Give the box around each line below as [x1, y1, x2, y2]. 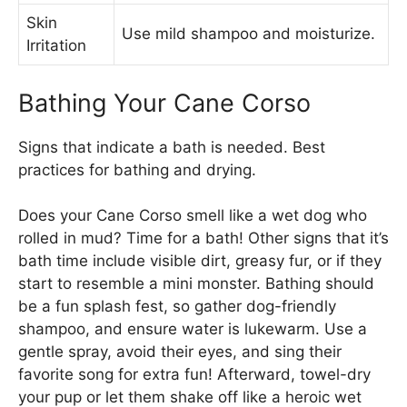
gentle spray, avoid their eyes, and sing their [18, 342, 342, 362]
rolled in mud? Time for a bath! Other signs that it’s [18, 229, 389, 248]
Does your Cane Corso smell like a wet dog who [18, 206, 367, 225]
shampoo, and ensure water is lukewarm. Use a [18, 320, 367, 339]
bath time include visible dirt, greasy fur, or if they [18, 252, 382, 271]
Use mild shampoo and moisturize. [122, 25, 375, 44]
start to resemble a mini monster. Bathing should [18, 274, 374, 293]
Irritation [26, 36, 86, 55]
